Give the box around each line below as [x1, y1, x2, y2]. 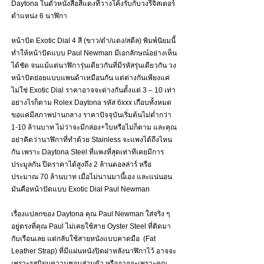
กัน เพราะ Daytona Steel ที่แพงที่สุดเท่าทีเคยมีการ [11, 148, 164, 157]
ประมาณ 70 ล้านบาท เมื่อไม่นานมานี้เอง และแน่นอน [11, 173, 174, 181]
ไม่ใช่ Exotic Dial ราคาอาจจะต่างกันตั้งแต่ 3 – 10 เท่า [11, 86, 177, 95]
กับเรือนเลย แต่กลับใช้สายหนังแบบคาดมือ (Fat [11, 235, 157, 243]
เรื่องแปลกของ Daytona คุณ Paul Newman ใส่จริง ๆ [11, 210, 171, 219]
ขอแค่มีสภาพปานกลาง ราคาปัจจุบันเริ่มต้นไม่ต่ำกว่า [11, 111, 173, 120]
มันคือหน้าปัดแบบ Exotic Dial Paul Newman [11, 185, 151, 194]
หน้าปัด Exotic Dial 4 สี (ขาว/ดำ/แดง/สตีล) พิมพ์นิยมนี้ [11, 37, 176, 45]
